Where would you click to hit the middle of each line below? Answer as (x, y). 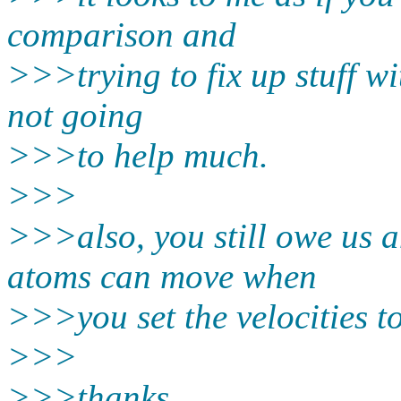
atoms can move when (162, 276)
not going (75, 115)
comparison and (122, 34)
